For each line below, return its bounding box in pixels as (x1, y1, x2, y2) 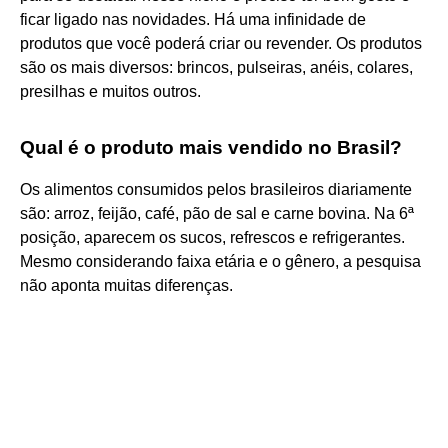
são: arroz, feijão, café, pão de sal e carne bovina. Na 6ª (20, 204, 414, 222)
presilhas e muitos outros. (20, 82, 201, 100)
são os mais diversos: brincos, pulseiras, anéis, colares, (20, 58, 413, 76)
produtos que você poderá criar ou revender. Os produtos (20, 34, 422, 52)
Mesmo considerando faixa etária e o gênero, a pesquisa (20, 252, 421, 270)
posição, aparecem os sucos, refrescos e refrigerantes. (20, 228, 405, 246)
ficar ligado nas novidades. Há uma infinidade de (20, 10, 366, 28)
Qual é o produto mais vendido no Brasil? (20, 136, 402, 158)
